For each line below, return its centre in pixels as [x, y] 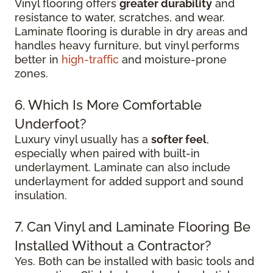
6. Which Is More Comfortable [108, 105]
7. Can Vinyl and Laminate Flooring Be [133, 227]
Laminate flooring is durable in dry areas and [131, 31]
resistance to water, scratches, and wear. [120, 17]
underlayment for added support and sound [129, 181]
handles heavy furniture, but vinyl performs [127, 45]
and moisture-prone [173, 59]
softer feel [179, 139]
